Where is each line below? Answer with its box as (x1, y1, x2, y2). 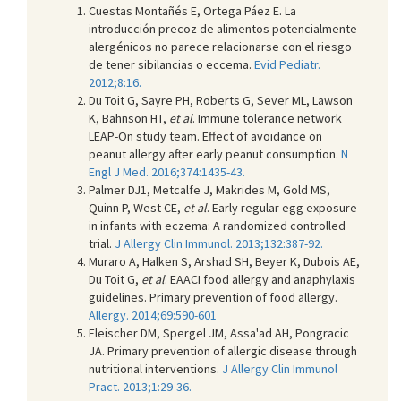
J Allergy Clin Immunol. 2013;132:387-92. (115, 235, 323, 252)
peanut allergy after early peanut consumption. (89, 145, 341, 162)
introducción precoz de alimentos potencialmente (89, 20, 357, 37)
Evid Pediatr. (254, 55, 320, 73)
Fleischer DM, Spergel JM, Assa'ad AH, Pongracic (89, 324, 349, 341)
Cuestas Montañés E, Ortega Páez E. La (89, 2, 296, 19)
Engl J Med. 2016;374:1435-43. (89, 163, 245, 180)
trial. (89, 235, 115, 252)
